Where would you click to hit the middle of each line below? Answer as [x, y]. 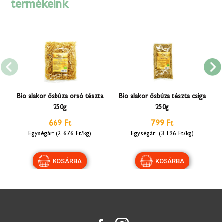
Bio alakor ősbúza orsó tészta [60, 96]
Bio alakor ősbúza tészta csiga [162, 96]
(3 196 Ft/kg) [175, 133]
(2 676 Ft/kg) [73, 133]
